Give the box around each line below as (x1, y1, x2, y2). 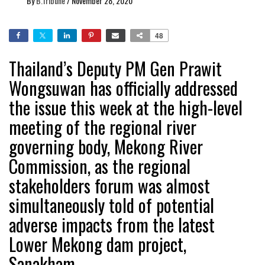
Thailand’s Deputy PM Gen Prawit (9, 54, 222, 82)
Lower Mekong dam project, (9, 230, 186, 257)
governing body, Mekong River (9, 132, 203, 160)
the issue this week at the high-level (9, 93, 243, 121)
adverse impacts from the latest (9, 211, 215, 238)
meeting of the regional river (9, 113, 196, 140)
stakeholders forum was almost (9, 172, 210, 199)
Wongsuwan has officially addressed (9, 74, 238, 101)
